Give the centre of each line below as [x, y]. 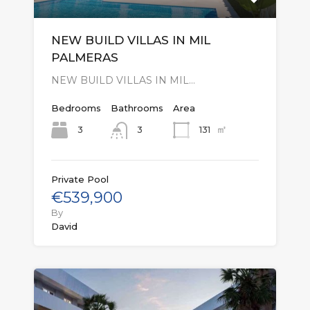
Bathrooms [137, 108]
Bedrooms [76, 108]
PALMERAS [85, 58]
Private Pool [80, 179]
